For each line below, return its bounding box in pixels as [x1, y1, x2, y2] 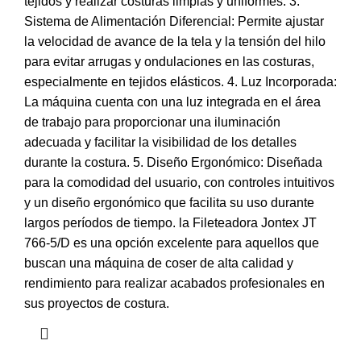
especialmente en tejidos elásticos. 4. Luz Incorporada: [24, 74, 337, 89]
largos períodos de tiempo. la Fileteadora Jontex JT [24, 215, 317, 230]
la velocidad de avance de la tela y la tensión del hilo [24, 34, 326, 48]
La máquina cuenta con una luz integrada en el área [24, 94, 321, 109]
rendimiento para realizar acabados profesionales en [24, 276, 325, 290]
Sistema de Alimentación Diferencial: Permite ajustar [24, 14, 324, 28]
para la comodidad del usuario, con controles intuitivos [24, 175, 334, 189]
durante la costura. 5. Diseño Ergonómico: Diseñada [24, 155, 322, 169]
